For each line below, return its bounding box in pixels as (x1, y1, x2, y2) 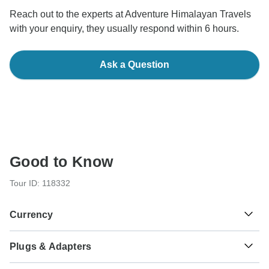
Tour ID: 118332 (10, 178, 70, 189)
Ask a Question (100, 59, 169, 70)
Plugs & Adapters (10, 241, 92, 252)
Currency (10, 210, 53, 220)
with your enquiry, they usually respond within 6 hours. (10, 23, 239, 34)
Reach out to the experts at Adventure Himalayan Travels (10, 9, 251, 20)
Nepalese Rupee (86, 248, 162, 259)
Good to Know (10, 153, 113, 171)
